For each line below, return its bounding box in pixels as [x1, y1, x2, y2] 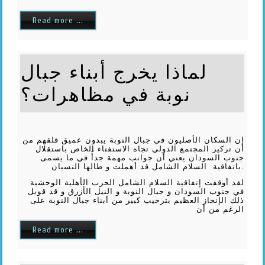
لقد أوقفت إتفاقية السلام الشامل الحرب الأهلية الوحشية [30, 177, 245, 187]
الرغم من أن [196, 204, 245, 214]
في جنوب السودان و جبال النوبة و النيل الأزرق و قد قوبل [28, 186, 245, 196]
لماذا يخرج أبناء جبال [21, 61, 208, 83]
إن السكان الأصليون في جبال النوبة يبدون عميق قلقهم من [22, 135, 245, 144]
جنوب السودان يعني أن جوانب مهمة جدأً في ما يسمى [40, 153, 245, 162]
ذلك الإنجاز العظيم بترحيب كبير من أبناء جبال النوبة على [30, 195, 245, 205]
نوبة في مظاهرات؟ [21, 83, 192, 105]
